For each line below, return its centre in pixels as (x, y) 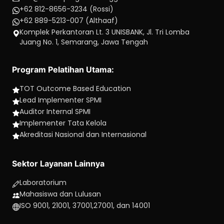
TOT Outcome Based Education (75, 88)
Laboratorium (43, 182)
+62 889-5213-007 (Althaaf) (69, 20)
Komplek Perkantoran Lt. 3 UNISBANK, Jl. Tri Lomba (104, 32)
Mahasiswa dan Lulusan (60, 194)
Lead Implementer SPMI (60, 100)
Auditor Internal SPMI (55, 111)
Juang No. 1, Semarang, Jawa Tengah (84, 42)
